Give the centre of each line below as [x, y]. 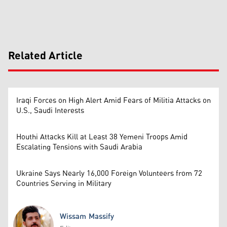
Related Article [45, 56]
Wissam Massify [87, 216]
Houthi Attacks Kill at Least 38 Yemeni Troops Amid [102, 137]
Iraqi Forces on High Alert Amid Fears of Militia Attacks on [113, 100]
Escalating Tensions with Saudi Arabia [79, 147]
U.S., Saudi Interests [50, 110]
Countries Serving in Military [64, 183]
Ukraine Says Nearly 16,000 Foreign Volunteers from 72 [109, 173]
